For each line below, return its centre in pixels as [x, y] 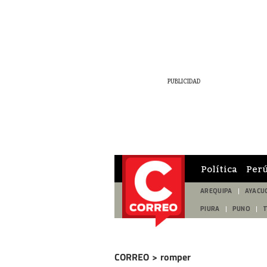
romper [176, 257]
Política [219, 168]
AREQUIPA [216, 191]
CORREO [132, 257]
